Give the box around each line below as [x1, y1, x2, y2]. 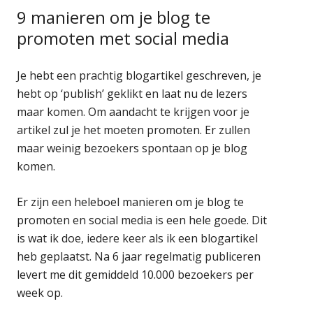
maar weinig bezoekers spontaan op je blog [17, 140, 248, 156]
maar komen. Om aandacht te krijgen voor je [17, 103, 250, 119]
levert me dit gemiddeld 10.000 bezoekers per [17, 266, 254, 282]
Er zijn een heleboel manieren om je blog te [17, 194, 245, 210]
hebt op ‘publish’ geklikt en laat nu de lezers [17, 85, 248, 101]
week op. [17, 284, 64, 300]
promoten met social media [17, 26, 230, 50]
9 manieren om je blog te [17, 5, 211, 29]
